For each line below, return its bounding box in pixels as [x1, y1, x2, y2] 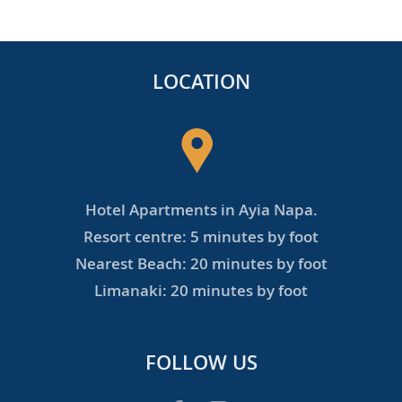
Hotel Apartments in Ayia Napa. [84, 198, 318, 220]
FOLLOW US [144, 348, 258, 376]
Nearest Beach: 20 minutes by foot [74, 252, 328, 274]
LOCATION [152, 67, 250, 95]
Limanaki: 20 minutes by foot [94, 279, 308, 301]
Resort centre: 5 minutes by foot [83, 225, 319, 247]
